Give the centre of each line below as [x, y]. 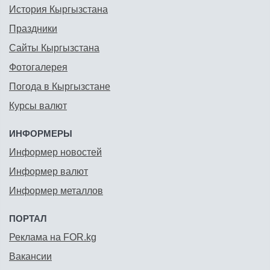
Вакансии [30, 257]
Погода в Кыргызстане [60, 87]
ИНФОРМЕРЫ [41, 134]
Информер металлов [56, 191]
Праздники [33, 29]
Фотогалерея [38, 67]
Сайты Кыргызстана [54, 48]
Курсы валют [38, 106]
